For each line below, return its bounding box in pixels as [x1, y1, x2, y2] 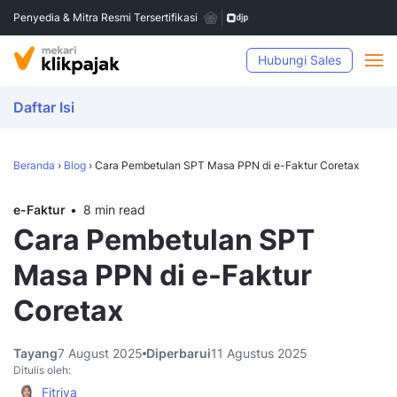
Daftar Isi [13, 98, 74, 116]
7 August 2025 [58, 346, 143, 361]
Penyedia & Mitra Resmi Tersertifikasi [13, 11, 198, 24]
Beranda [13, 159, 55, 172]
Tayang [13, 346, 58, 361]
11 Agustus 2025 [211, 346, 307, 361]
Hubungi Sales [257, 52, 341, 67]
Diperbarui [146, 346, 211, 361]
